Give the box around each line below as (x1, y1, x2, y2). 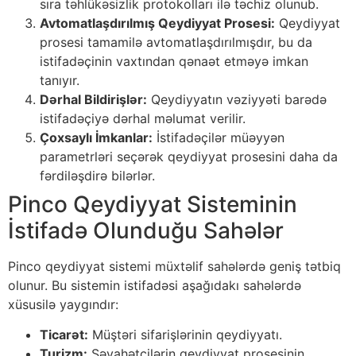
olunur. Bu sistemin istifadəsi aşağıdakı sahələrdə (8, 277, 301, 293)
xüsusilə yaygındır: (8, 296, 118, 312)
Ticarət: (40, 327, 88, 343)
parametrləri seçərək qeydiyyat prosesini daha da (40, 148, 338, 164)
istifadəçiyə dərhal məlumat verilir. (40, 110, 246, 126)
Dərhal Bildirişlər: (40, 91, 147, 107)
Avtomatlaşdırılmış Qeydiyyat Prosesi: (40, 14, 275, 31)
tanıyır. (40, 72, 79, 88)
